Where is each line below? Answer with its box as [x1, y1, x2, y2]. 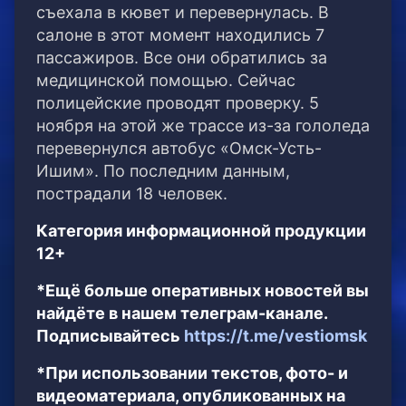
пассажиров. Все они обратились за [36, 48, 327, 68]
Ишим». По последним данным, [36, 161, 290, 181]
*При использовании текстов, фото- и [36, 363, 348, 383]
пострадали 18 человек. [36, 184, 227, 204]
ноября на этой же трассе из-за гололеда [36, 116, 370, 136]
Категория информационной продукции [36, 221, 366, 241]
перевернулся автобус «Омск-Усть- [36, 139, 322, 159]
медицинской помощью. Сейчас [36, 71, 295, 91]
